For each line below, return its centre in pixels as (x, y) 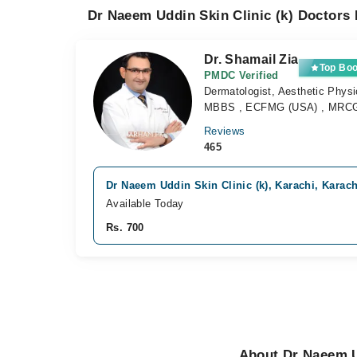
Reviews (224, 131)
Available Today (145, 204)
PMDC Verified (241, 75)
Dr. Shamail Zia (251, 59)
